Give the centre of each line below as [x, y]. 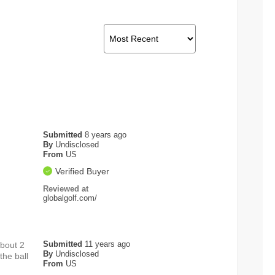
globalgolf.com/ [70, 198]
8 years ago [106, 135]
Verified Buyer [83, 172]
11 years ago [108, 244]
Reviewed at [66, 189]
